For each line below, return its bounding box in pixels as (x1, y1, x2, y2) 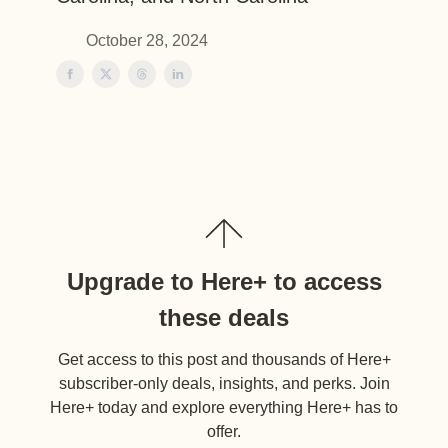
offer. (207, 423, 241, 440)
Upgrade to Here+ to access (66, 268, 382, 295)
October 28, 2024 (86, 32, 208, 49)
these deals (159, 304, 289, 331)
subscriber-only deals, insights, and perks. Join (58, 375, 390, 392)
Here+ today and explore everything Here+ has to (50, 399, 398, 416)
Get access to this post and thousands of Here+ (57, 351, 391, 368)
